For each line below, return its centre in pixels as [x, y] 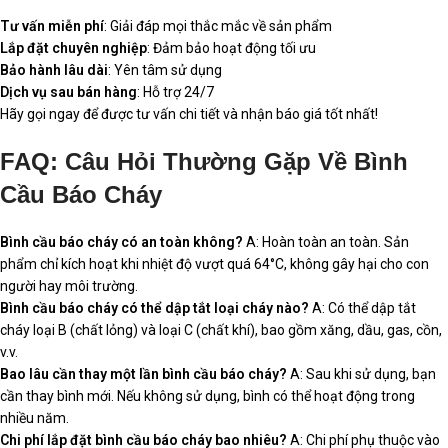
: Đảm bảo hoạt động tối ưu [231, 47]
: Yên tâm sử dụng [165, 69]
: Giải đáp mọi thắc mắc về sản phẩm [218, 25]
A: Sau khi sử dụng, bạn [361, 373]
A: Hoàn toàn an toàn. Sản [326, 241]
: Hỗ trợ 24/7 [175, 91]
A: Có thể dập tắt [362, 307]
